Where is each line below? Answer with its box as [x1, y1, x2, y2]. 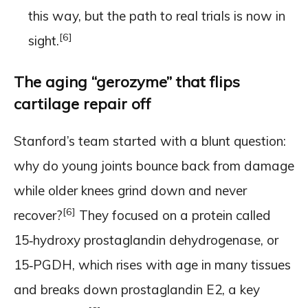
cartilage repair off [14, 93, 151, 113]
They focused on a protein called [76, 206, 271, 223]
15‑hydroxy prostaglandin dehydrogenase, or [14, 231, 278, 248]
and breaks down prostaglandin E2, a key [14, 280, 260, 298]
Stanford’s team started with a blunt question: [14, 132, 286, 149]
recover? [14, 206, 63, 223]
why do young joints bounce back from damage [14, 157, 294, 174]
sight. [28, 32, 59, 49]
